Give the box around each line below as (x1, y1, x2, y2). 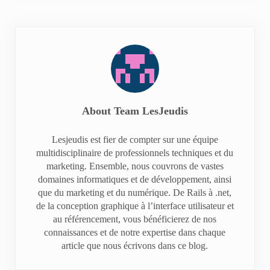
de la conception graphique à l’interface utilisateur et (36, 201, 234, 211)
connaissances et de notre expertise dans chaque (44, 227, 226, 237)
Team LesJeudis (113, 104, 188, 117)
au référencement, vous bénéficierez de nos (53, 214, 217, 224)
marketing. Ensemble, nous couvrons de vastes (46, 161, 224, 171)
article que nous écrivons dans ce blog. (61, 240, 209, 251)
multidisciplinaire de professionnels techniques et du (36, 148, 234, 158)
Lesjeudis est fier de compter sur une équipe (51, 134, 218, 145)
